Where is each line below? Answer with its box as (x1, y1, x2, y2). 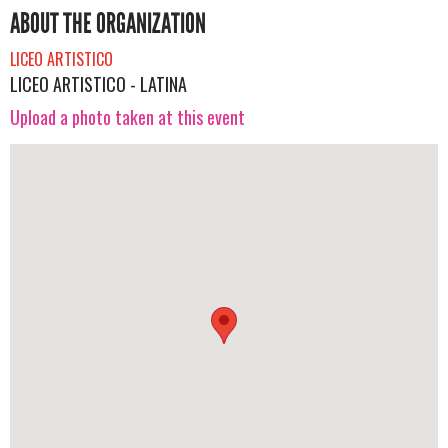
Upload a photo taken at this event (10, 104, 245, 131)
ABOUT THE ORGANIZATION (10, 6, 206, 41)
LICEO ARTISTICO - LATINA (10, 70, 187, 97)
